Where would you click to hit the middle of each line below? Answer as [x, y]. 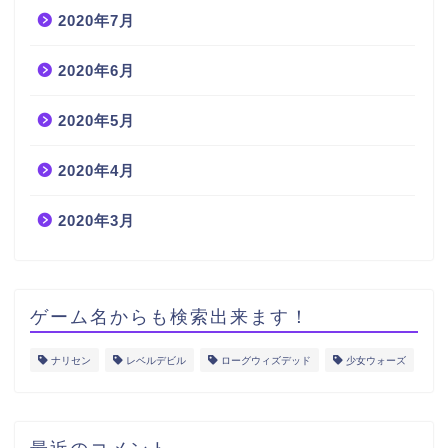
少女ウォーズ [376, 360]
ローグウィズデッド [266, 360]
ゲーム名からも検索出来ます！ [170, 315]
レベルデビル [156, 360]
